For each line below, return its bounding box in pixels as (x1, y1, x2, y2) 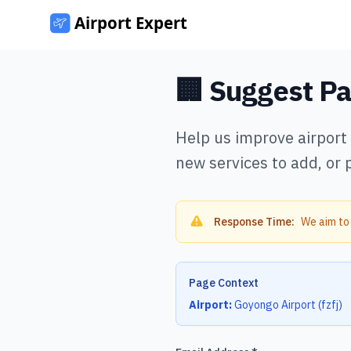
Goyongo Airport (234, 298, 316, 312)
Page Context (189, 276, 259, 290)
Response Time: (214, 215, 295, 229)
